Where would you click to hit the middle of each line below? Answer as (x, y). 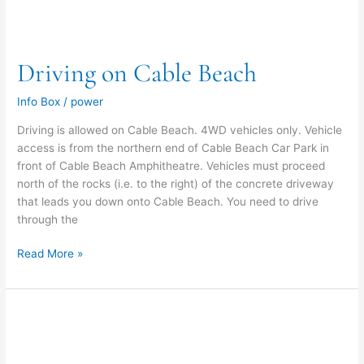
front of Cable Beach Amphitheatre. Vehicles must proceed (171, 165)
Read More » (50, 254)
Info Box (39, 102)
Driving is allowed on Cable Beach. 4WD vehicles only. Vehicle (180, 130)
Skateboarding (54, 314)
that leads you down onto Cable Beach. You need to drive (168, 201)
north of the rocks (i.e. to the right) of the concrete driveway (176, 183)
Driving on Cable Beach (137, 72)
